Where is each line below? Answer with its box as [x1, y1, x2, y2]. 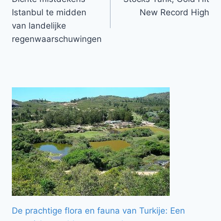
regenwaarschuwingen [12, 34, 102, 44]
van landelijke [12, 21, 66, 31]
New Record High [140, 7, 209, 18]
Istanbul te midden [12, 7, 86, 18]
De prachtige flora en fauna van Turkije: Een [12, 205, 185, 216]
